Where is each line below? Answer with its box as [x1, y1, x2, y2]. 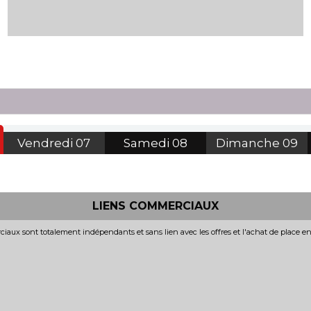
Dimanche [216, 135, 280, 150]
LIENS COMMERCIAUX [92, 199, 219, 212]
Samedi [124, 135, 169, 150]
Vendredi [17, 135, 74, 150]
